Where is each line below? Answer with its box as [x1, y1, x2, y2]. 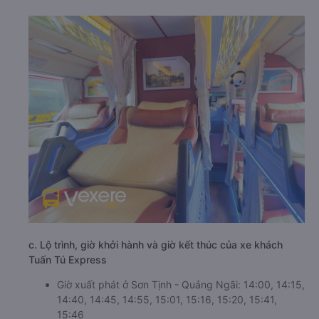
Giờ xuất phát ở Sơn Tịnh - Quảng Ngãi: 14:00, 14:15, [57, 278, 305, 291]
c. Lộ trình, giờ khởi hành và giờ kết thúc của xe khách [28, 238, 283, 251]
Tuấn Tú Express [28, 253, 107, 266]
